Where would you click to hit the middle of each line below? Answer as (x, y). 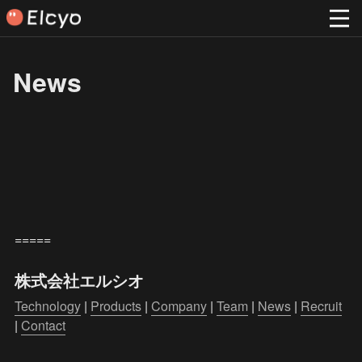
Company (179, 306)
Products (116, 306)
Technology (48, 306)
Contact (43, 325)
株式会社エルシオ (79, 280)
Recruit (321, 306)
